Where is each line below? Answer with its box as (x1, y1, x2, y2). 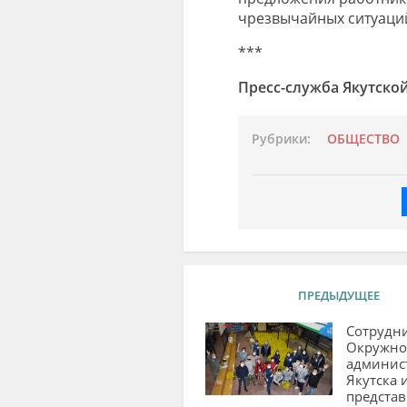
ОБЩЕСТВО (326, 130, 400, 147)
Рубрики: (251, 130, 311, 147)
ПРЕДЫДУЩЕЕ (297, 286, 380, 303)
